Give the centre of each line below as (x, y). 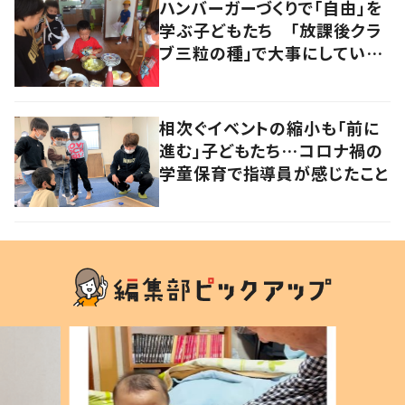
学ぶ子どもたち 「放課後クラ (270, 29)
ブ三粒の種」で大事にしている (271, 52)
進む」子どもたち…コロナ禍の (271, 150)
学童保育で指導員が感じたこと (274, 172)
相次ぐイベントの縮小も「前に (269, 127)
